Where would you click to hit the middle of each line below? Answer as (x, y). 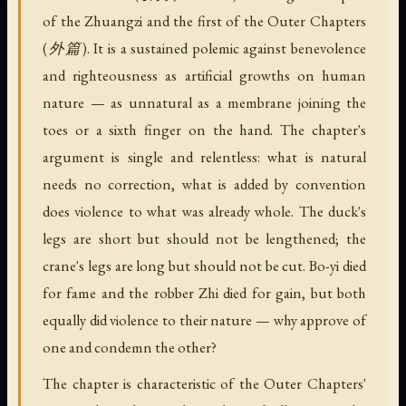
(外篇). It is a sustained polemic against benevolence (204, 48)
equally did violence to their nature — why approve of (204, 320)
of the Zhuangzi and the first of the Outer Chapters (204, 21)
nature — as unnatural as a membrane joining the (204, 102)
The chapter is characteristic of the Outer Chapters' (204, 383)
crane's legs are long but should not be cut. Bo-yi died (204, 266)
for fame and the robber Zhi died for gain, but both (204, 293)
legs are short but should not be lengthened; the (204, 238)
